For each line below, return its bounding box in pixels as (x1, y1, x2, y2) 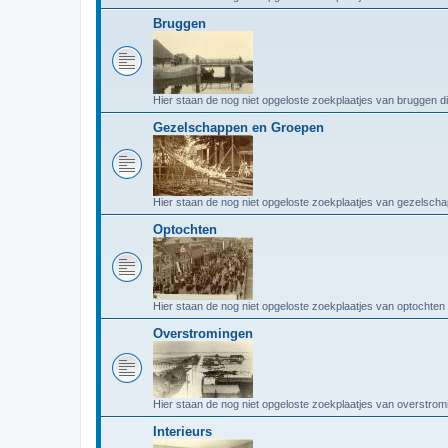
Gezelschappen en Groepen (153, 119, 324, 135)
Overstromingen (153, 325, 253, 341)
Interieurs (153, 423, 212, 439)
